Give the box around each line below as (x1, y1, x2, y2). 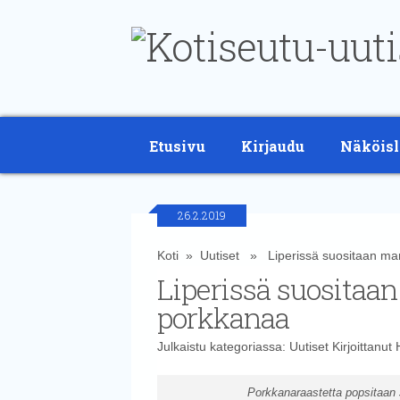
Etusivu (149, 137, 205, 155)
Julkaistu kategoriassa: (156, 339, 289, 354)
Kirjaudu (241, 137, 304, 155)
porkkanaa (156, 298, 289, 337)
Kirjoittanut (328, 339, 396, 354)
